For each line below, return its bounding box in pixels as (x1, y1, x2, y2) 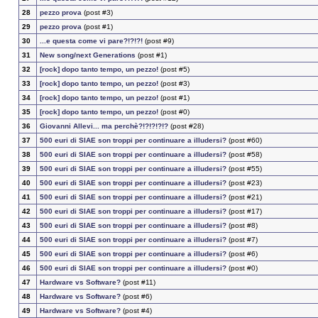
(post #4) (120, 307, 152, 315)
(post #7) (226, 236, 258, 244)
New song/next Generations (39, 51, 136, 60)
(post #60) (226, 136, 262, 145)
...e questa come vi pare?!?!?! (39, 37, 143, 45)
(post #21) (226, 193, 262, 202)
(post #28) (168, 122, 204, 131)
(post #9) (142, 37, 174, 45)
